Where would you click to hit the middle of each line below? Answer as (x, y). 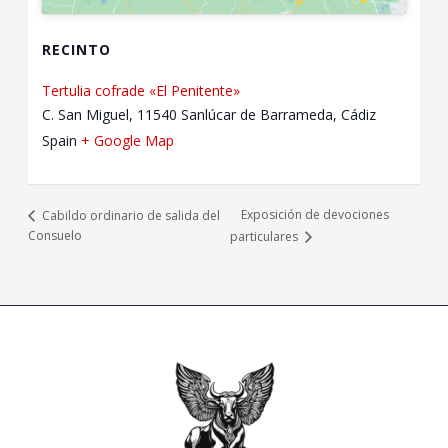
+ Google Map (128, 140)
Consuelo (54, 235)
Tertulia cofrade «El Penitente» (141, 90)
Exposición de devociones (315, 215)
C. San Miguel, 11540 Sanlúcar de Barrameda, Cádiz (209, 114)
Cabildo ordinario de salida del (129, 215)
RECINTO (77, 49)
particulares (266, 236)
